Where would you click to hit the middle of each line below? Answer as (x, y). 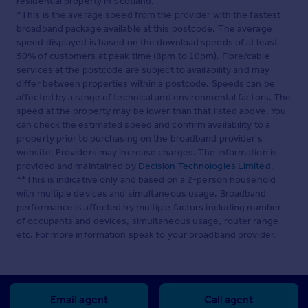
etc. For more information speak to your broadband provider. (146, 235)
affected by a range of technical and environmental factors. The (154, 98)
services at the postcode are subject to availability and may (143, 70)
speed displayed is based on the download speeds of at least (147, 43)
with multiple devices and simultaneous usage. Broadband (142, 194)
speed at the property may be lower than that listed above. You (152, 111)
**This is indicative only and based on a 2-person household (146, 180)
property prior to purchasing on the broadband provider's (140, 139)
